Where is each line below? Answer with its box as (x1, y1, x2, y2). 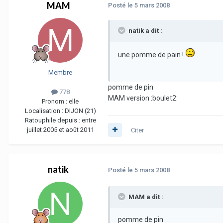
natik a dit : (127, 26, 162, 34)
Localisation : (24, 107, 65, 114)
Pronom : (42, 97, 69, 105)
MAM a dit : (127, 193, 163, 201)
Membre (48, 68, 72, 76)
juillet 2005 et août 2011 (26, 125, 94, 133)
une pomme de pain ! (118, 50, 185, 59)
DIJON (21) (64, 107, 96, 114)
